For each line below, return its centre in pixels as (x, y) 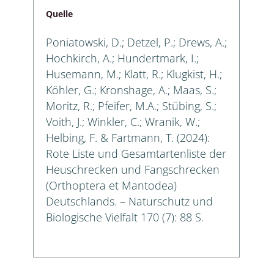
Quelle (59, 13)
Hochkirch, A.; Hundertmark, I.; (122, 58)
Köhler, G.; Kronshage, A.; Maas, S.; (131, 90)
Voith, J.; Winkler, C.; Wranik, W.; (123, 121)
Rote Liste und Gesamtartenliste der (136, 153)
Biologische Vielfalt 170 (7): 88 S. (125, 217)
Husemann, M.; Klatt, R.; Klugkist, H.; (134, 74)
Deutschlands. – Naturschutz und (129, 201)
